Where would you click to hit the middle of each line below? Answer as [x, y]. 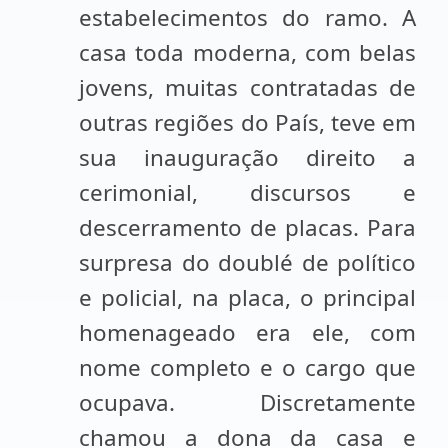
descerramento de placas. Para [247, 227]
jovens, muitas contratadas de [247, 87]
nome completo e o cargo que [247, 367]
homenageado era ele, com [247, 332]
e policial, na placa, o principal [247, 297]
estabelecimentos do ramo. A [247, 17]
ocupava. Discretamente [247, 402]
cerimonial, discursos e [247, 192]
